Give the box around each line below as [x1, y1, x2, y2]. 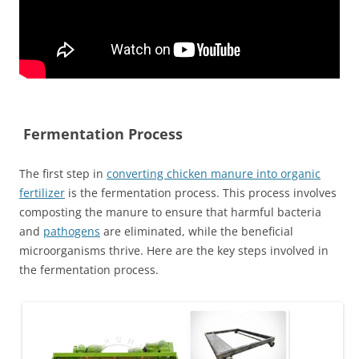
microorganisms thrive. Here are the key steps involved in [19, 243, 329, 259]
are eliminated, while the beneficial [100, 224, 293, 240]
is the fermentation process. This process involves [65, 185, 337, 201]
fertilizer [19, 185, 65, 201]
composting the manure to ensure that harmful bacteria [19, 204, 321, 220]
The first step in [19, 166, 107, 182]
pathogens [43, 224, 100, 240]
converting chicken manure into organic [107, 166, 321, 182]
